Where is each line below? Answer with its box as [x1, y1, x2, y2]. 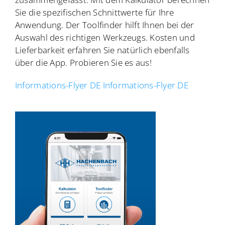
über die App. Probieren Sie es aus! [15, 56, 152, 68]
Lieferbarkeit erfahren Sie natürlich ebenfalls [15, 44, 190, 56]
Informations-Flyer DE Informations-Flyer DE [15, 79, 188, 91]
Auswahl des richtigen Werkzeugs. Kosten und [15, 31, 195, 43]
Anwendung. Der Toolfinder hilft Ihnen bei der [15, 19, 194, 31]
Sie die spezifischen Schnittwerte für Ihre [15, 6, 174, 18]
